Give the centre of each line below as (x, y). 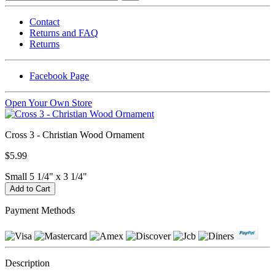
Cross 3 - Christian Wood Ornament (75, 134)
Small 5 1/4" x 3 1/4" (46, 176)
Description (27, 263)
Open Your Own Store (48, 103)
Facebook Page (59, 76)
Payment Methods (40, 210)
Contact (45, 21)
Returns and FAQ (64, 33)
